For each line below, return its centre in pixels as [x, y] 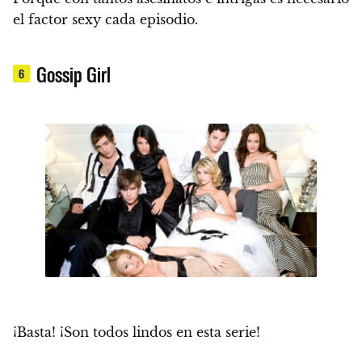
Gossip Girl [74, 74]
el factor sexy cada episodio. [105, 20]
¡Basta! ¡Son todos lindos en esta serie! [137, 332]
